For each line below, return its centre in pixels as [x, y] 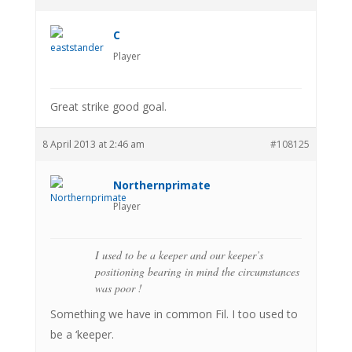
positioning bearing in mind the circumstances [197, 271]
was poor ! [118, 288]
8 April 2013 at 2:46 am [93, 144]
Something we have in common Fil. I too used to [174, 313]
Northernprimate [161, 185]
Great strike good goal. [108, 106]
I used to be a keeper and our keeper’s [179, 255]
